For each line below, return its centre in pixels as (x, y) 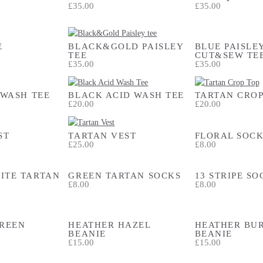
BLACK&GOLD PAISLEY (126, 46)
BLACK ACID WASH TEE (126, 95)
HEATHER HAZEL (109, 224)
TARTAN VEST (102, 135)
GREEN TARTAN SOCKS (125, 175)
